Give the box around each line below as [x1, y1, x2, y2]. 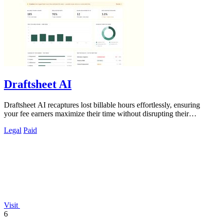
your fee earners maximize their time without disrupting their [4, 109, 189, 118]
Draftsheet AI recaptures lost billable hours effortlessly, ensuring [4, 100, 200, 109]
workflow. [4, 118, 36, 127]
